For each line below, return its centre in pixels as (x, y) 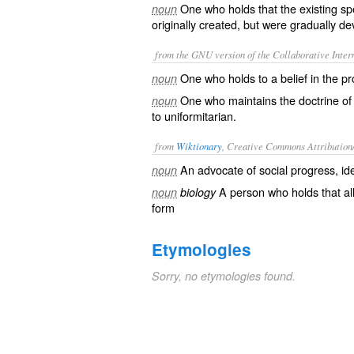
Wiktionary (199, 146)
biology (198, 192)
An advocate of (220, 169)
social (273, 169)
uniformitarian (199, 116)
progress (313, 169)
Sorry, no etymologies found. (224, 276)
